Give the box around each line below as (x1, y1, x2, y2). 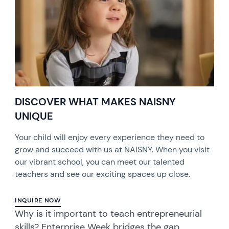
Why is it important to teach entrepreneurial (15, 207, 202, 220)
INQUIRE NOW (15, 196, 61, 204)
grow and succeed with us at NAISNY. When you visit (15, 144, 210, 155)
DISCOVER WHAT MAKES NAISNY (15, 95, 176, 108)
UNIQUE (15, 109, 54, 123)
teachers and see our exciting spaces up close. (15, 168, 191, 179)
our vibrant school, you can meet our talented (15, 156, 185, 167)
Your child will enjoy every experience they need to (15, 131, 205, 143)
